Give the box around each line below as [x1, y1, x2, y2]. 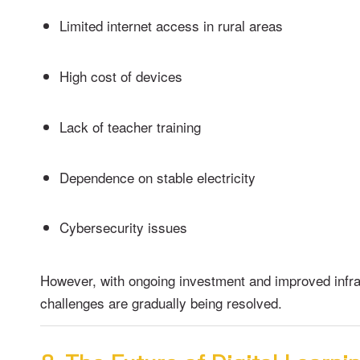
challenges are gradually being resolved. [40, 292, 282, 313]
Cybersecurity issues [59, 217, 187, 238]
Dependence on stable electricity [59, 166, 256, 187]
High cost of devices [59, 65, 182, 86]
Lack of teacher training [59, 116, 201, 137]
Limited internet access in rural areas [59, 14, 283, 35]
